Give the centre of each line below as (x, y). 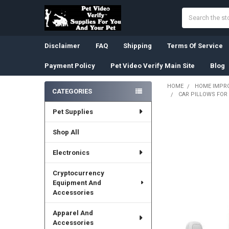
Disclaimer (62, 45)
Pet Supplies (73, 111)
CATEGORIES (72, 91)
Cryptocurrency (78, 173)
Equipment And (77, 182)
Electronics (71, 152)
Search (192, 12)
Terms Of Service (195, 45)
